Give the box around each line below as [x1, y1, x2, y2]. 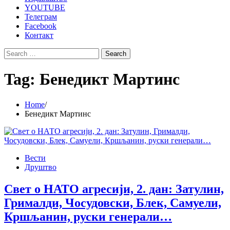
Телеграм [25, 12, 57, 21]
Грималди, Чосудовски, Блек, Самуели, [4, 196, 221, 209]
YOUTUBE [25, 3, 65, 12]
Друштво [25, 162, 56, 171]
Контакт [25, 31, 53, 40]
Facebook [25, 22, 56, 30]
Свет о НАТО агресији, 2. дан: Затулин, [4, 182, 224, 196]
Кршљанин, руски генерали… [4, 209, 172, 223]
